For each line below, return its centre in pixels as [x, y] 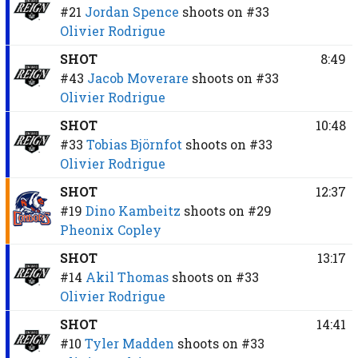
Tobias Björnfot [134, 144]
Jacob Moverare [137, 78]
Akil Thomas [127, 276]
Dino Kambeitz [133, 210]
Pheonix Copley [110, 229]
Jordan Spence [131, 11]
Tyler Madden [129, 343]
